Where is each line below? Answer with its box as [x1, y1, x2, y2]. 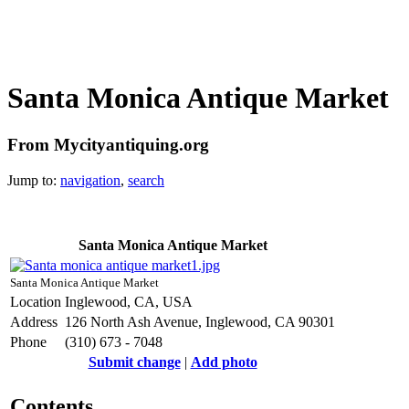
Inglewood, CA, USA [65, 293, 193, 309]
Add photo [190, 353, 257, 370]
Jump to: [7, 172, 60, 188]
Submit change [88, 353, 181, 370]
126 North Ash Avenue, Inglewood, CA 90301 [65, 313, 335, 330]
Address [10, 313, 58, 330]
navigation [60, 172, 121, 188]
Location [10, 293, 61, 309]
